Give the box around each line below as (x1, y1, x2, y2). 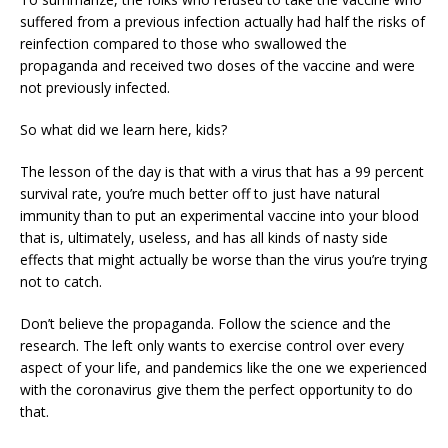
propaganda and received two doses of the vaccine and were (20, 56, 415, 76)
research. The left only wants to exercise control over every (20, 336, 404, 356)
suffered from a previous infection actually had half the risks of (20, 12, 425, 32)
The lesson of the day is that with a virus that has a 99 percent (20, 162, 424, 182)
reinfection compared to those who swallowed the (20, 34, 347, 54)
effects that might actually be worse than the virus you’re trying (20, 250, 427, 270)
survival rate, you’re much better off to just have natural (20, 184, 380, 204)
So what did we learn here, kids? (20, 120, 227, 140)
